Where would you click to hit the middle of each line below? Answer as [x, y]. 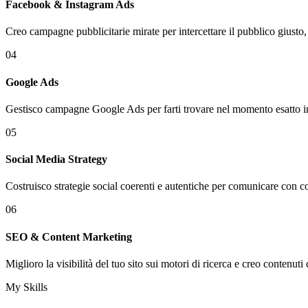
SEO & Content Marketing [69, 236]
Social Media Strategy [56, 159]
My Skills [26, 287]
